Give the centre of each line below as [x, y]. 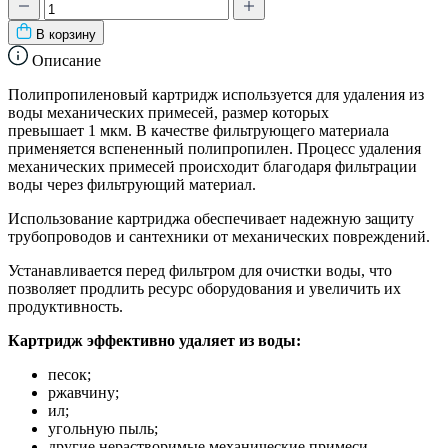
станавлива [55, 270]
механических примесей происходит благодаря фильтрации [212, 166]
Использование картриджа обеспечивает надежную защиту [211, 218]
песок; [69, 374]
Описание [64, 60]
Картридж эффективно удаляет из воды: [154, 340]
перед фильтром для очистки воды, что [259, 270]
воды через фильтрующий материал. [132, 184]
